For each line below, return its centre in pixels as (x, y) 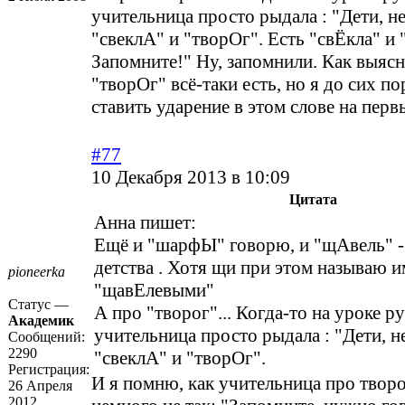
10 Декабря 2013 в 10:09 (191, 178)
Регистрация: (49, 370)
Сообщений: (47, 337)
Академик (41, 321)
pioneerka (37, 272)
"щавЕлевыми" (154, 291)
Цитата (313, 200)
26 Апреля (40, 386)
